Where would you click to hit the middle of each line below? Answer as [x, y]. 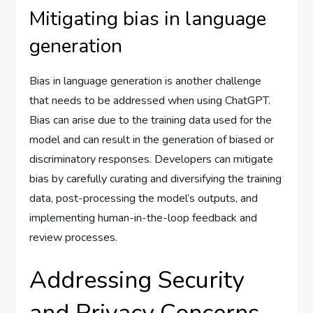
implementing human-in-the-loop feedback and [144, 218]
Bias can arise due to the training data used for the [151, 120]
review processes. [74, 238]
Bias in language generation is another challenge [146, 81]
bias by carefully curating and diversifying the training [156, 179]
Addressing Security [137, 280]
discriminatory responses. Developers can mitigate [152, 159]
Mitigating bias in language [148, 19]
